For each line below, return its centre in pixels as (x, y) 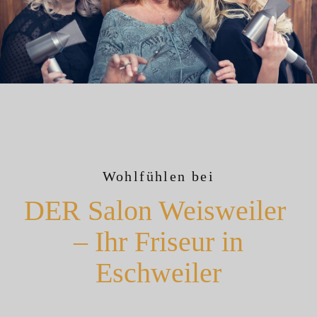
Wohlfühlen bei (158, 176)
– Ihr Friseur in (158, 242)
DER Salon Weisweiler (158, 211)
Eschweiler (158, 273)
